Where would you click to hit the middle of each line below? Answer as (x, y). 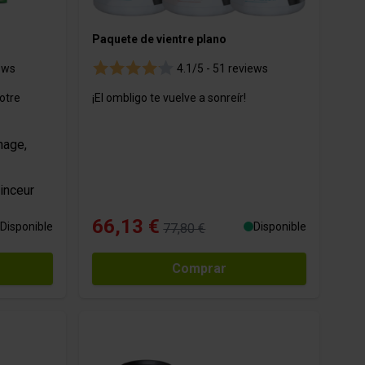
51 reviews (240, 69)
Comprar (200, 269)
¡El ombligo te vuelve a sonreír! (169, 98)
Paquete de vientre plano (160, 40)
